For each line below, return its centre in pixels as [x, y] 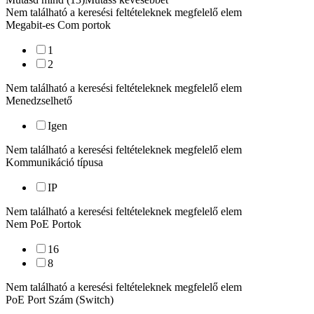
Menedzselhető [39, 101]
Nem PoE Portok [43, 224]
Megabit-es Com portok [58, 25]
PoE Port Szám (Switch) [60, 300]
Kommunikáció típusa [54, 162]
